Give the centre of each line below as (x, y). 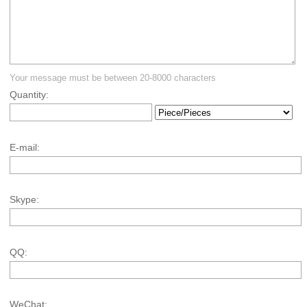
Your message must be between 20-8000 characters (113, 78)
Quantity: (29, 95)
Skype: (25, 200)
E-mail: (25, 147)
